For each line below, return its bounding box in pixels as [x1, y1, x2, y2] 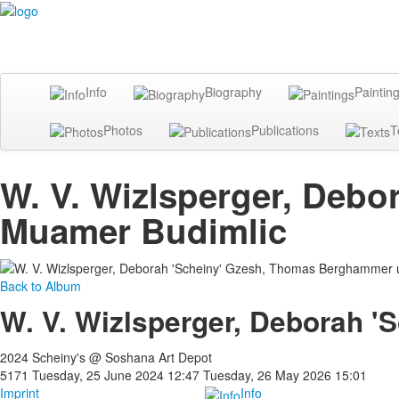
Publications [251, 120, 319, 139]
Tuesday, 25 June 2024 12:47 [32, 366, 203, 385]
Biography [205, 83, 262, 102]
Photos [103, 120, 142, 139]
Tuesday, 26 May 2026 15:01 [203, 366, 367, 385]
